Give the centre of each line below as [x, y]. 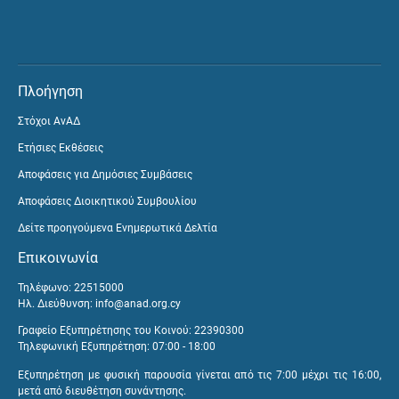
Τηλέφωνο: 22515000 [71, 287]
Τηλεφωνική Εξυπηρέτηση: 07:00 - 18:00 [117, 346]
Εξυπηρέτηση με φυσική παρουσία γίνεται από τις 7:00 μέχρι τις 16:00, [199, 375]
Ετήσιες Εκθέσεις [61, 147]
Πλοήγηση [50, 91]
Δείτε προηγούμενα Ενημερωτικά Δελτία [118, 228]
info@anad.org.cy [138, 303]
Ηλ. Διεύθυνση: [57, 303]
